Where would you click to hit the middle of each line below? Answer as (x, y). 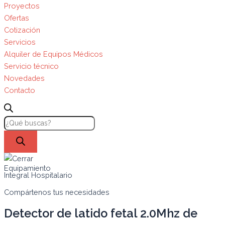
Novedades (24, 78)
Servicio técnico (31, 66)
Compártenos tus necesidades (57, 192)
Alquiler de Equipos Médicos (53, 54)
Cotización (22, 30)
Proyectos (22, 6)
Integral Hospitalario (38, 175)
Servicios (20, 42)
